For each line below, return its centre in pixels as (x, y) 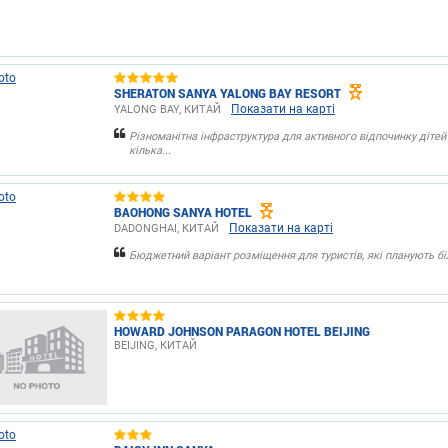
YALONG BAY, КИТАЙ (167, 109)
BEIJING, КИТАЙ (155, 345)
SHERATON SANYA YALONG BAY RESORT (227, 92)
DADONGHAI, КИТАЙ (166, 228)
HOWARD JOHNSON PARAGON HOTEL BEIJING (242, 330)
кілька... (150, 150)
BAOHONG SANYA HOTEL (183, 211)
